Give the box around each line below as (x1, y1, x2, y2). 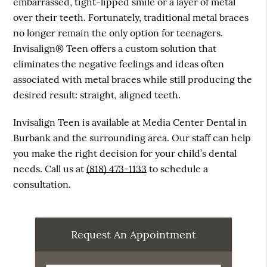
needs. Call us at (13, 163, 87, 175)
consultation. (13, 178, 72, 191)
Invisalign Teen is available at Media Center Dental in (13, 116, 247, 129)
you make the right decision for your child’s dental (13, 147, 237, 160)
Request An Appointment (71, 227, 196, 241)
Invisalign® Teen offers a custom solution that (13, 42, 217, 55)
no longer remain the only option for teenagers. (13, 27, 223, 39)
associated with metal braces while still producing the (13, 73, 253, 86)
